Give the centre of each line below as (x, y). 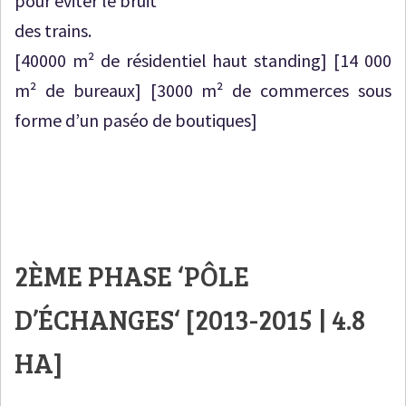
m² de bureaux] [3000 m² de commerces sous (203, 91)
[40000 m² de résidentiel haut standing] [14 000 (203, 61)
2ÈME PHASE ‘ (99, 276)
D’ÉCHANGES (94, 319)
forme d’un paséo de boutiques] (136, 121)
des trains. (53, 31)
